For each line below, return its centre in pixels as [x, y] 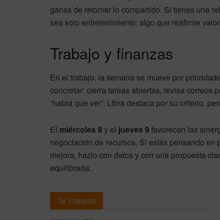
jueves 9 [134, 129]
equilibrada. [71, 167]
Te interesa [77, 200]
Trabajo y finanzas [112, 53]
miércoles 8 [81, 129]
